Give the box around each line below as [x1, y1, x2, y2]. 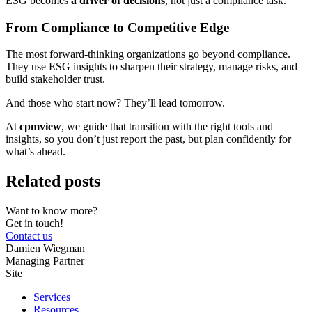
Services [33, 291, 70, 304]
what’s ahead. [6, 146, 65, 158]
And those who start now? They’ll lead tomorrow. [6, 97, 225, 109]
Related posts [6, 172, 100, 191]
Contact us [6, 230, 52, 242]
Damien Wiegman [6, 242, 85, 255]
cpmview [19, 120, 61, 133]
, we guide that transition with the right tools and [61, 120, 273, 133]
